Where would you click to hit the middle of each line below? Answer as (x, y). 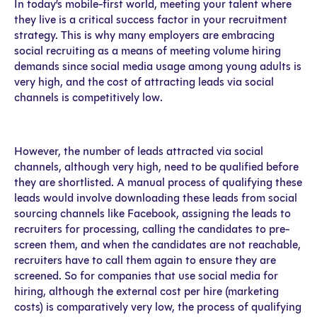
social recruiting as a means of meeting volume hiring (148, 51)
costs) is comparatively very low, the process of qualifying (158, 307)
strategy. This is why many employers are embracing (144, 35)
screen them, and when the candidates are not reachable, (157, 245)
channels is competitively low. (88, 98)
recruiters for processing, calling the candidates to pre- (152, 229)
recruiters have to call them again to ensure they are (145, 260)
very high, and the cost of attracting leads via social (144, 82)
